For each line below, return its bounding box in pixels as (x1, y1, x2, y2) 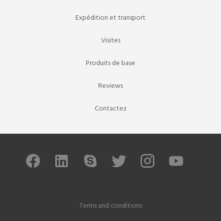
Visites (101, 35, 120, 46)
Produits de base (86, 58, 135, 69)
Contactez (94, 103, 127, 114)
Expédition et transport (75, 12, 146, 24)
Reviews (98, 80, 123, 92)
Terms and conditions (79, 200, 142, 212)
